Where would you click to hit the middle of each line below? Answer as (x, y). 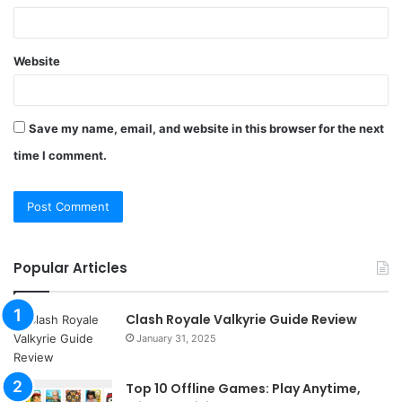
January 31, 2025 (176, 338)
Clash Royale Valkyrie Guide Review (241, 319)
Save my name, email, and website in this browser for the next (206, 128)
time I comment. (60, 155)
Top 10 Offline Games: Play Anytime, (243, 388)
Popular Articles (70, 267)
